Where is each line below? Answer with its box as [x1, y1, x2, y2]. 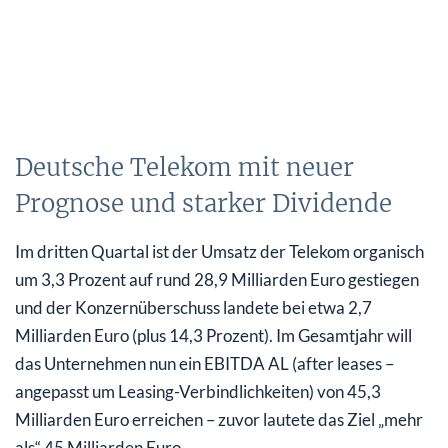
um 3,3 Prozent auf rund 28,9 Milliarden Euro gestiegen [15, 269, 419, 291]
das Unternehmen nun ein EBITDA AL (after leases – [15, 353, 394, 375]
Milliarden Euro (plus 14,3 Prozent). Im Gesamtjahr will [15, 325, 412, 347]
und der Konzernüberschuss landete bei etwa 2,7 [15, 297, 372, 319]
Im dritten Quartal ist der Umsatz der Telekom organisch [15, 241, 424, 263]
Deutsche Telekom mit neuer [15, 152, 354, 184]
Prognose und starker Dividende [15, 188, 392, 220]
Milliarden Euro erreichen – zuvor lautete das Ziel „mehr [15, 409, 423, 431]
